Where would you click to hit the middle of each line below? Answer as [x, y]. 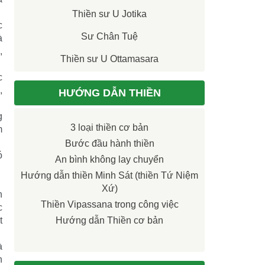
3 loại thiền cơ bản [109, 128]
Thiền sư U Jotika [109, 14]
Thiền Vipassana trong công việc [109, 205]
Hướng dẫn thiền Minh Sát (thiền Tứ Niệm [109, 176]
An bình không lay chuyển [109, 160]
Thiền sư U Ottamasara [109, 59]
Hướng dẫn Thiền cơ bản [109, 221]
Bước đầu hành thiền [109, 144]
